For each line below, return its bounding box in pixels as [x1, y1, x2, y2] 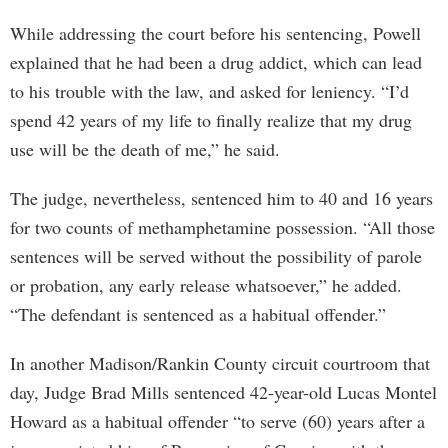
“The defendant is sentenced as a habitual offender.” [10, 302, 386, 326]
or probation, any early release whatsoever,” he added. [10, 273, 402, 297]
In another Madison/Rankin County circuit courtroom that [10, 351, 430, 375]
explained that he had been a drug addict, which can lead [10, 50, 422, 74]
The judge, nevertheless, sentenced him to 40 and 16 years [10, 186, 433, 210]
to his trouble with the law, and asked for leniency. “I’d [10, 79, 409, 103]
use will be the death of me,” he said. [10, 137, 280, 161]
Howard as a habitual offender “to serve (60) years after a [10, 409, 425, 433]
